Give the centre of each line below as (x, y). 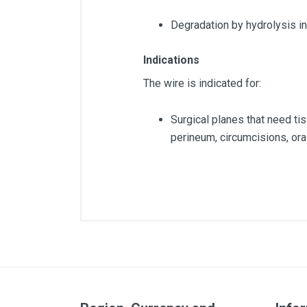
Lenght (167, 259)
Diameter (172, 235)
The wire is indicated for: (202, 83)
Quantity (170, 283)
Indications (171, 60)
